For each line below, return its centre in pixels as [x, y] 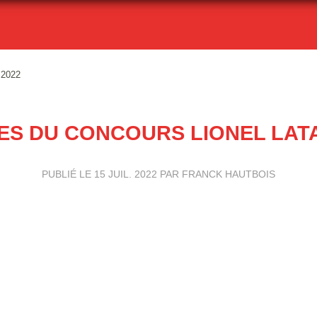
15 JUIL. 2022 [126, 174]
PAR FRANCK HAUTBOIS [216, 174]
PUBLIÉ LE [68, 174]
